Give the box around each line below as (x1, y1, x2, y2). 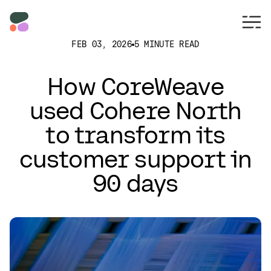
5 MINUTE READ (134, 39, 200, 49)
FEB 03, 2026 (71, 39, 132, 49)
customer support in (19, 145, 252, 173)
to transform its (45, 121, 226, 149)
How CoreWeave (47, 73, 224, 100)
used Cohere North (29, 97, 242, 125)
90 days (93, 169, 178, 197)
